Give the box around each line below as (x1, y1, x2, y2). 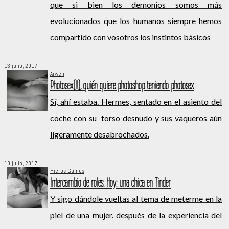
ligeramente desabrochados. (50, 129, 149, 140)
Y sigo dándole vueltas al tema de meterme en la (50, 194, 222, 204)
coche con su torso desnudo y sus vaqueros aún (50, 113, 222, 123)
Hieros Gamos (50, 167, 84, 175)
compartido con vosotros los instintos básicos (50, 32, 211, 42)
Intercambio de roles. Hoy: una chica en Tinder (50, 176, 171, 190)
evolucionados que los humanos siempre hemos (50, 16, 222, 26)
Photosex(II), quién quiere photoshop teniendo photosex (50, 79, 194, 93)
